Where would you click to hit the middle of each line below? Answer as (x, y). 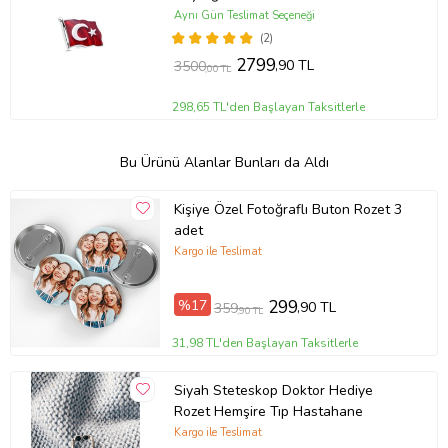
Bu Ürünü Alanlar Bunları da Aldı (224, 162)
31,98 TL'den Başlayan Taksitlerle (265, 342)
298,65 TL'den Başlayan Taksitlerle (269, 106)
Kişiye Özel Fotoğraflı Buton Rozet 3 (287, 210)
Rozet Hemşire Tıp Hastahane (268, 412)
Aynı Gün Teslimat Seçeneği (244, 15)
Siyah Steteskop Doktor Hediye (273, 391)
